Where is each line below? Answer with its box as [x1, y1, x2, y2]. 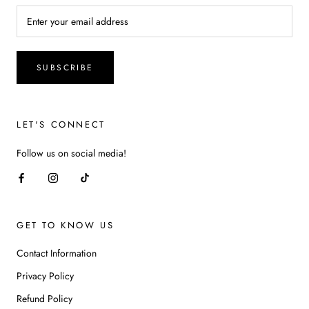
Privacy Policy [17, 268, 74, 283]
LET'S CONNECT [17, 117, 106, 131]
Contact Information [17, 246, 97, 260]
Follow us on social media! [17, 146, 126, 160]
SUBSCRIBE [37, 61, 94, 74]
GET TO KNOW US [17, 218, 114, 232]
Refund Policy [17, 291, 72, 306]
